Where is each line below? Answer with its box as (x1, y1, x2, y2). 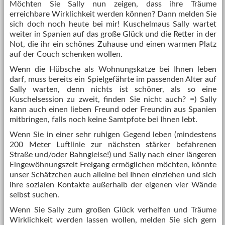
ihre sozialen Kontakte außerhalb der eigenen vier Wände (10, 181, 216, 189)
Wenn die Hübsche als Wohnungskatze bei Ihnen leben (10, 65, 216, 73)
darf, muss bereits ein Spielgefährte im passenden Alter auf (10, 75, 216, 83)
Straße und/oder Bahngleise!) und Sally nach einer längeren (10, 151, 216, 159)
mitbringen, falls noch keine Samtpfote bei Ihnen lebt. (10, 116, 197, 124)
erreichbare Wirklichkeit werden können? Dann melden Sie (10, 10, 216, 18)
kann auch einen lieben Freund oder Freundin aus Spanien (10, 105, 216, 114)
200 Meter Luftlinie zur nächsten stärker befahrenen (10, 141, 216, 149)
